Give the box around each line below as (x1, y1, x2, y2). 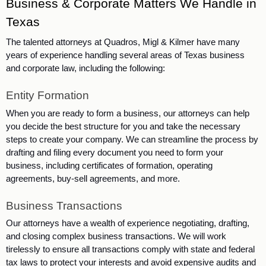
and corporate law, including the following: (6, 63, 165, 73)
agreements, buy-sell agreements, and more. (6, 173, 185, 183)
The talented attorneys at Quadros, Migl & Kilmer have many (6, 37, 240, 47)
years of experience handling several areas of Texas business (6, 50, 245, 60)
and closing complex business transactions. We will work (6, 232, 226, 242)
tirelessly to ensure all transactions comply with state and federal (6, 245, 255, 255)
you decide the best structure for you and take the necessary (6, 121, 240, 131)
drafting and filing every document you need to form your (6, 147, 223, 157)
